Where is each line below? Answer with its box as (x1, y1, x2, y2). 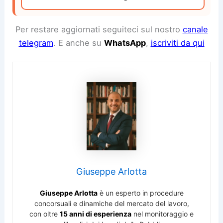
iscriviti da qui (150, 37, 205, 48)
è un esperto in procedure (97, 189, 184, 198)
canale (182, 24, 208, 34)
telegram (18, 37, 53, 48)
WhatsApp (104, 37, 146, 48)
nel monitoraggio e (131, 210, 194, 219)
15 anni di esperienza (60, 210, 131, 219)
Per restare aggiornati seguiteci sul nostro (15, 24, 183, 34)
